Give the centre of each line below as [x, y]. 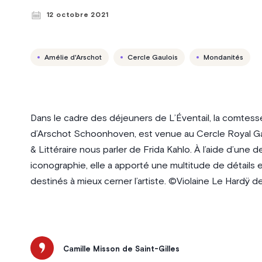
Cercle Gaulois [152, 58]
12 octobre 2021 [77, 15]
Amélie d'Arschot [73, 58]
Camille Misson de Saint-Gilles [121, 250]
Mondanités [223, 58]
